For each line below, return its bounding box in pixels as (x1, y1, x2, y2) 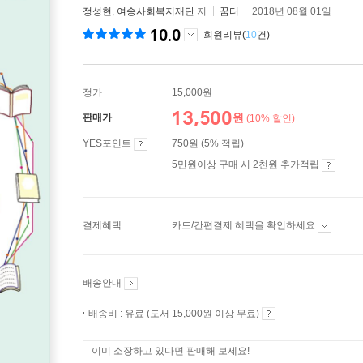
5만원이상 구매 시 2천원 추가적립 (172, 159, 322, 170)
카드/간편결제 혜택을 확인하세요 (172, 220, 318, 231)
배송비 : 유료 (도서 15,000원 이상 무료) (88, 308, 262, 319)
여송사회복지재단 (117, 6, 194, 17)
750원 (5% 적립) (172, 138, 244, 149)
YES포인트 (83, 138, 134, 149)
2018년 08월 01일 (252, 6, 331, 17)
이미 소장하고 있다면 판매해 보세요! (92, 345, 250, 357)
